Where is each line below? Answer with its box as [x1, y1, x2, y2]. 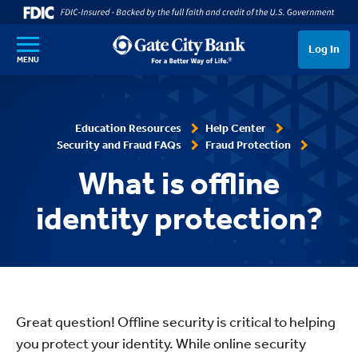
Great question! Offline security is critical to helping [16, 313, 336, 331]
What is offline [78, 165, 280, 202]
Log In [308, 42, 340, 56]
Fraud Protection [205, 138, 291, 152]
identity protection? [35, 200, 323, 237]
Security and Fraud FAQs [56, 138, 181, 152]
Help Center [205, 121, 266, 135]
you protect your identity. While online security [16, 335, 306, 352]
